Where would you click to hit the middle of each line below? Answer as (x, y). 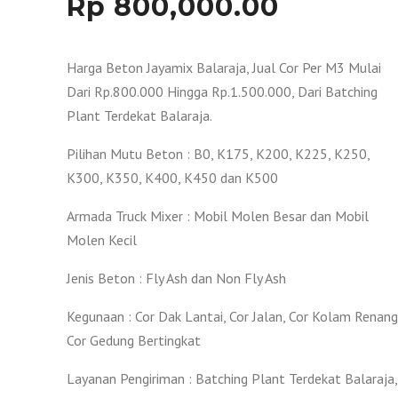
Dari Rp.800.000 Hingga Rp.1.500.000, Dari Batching (222, 92)
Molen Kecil (102, 240)
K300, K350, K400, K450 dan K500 (172, 178)
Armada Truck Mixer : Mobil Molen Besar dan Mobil (218, 216)
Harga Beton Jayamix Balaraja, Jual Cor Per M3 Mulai (224, 68)
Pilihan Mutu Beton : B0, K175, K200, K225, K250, (218, 154)
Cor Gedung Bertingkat (134, 340)
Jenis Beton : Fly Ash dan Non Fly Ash (176, 278)
